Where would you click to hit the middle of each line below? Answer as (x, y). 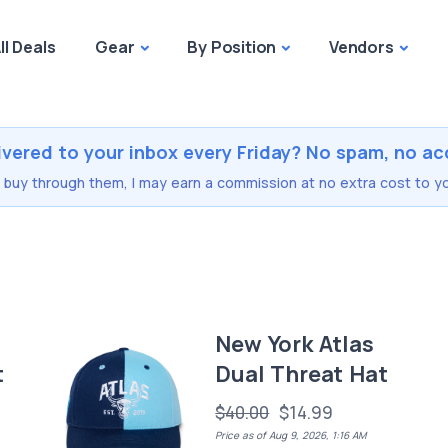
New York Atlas (294, 344)
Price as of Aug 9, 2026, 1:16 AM (291, 435)
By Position (232, 47)
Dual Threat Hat (301, 374)
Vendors (361, 47)
